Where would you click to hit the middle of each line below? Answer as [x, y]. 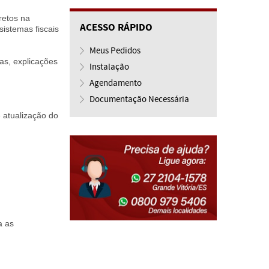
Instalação [109, 67]
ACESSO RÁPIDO [116, 27]
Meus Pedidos [115, 51]
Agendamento [116, 83]
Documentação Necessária [139, 100]
